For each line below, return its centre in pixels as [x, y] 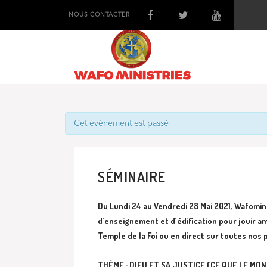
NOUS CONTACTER [99, 15]
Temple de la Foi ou [134, 236]
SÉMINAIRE [132, 177]
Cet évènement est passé [121, 123]
